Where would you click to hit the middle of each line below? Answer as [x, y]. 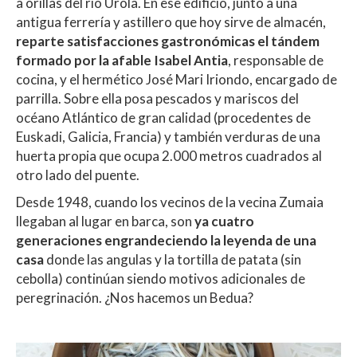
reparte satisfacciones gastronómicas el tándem [168, 41]
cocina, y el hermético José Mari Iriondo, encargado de [177, 80]
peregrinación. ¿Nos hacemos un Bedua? [135, 298]
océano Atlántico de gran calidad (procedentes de [163, 118]
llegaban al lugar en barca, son [105, 222]
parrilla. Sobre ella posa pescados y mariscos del [157, 99]
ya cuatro [224, 222]
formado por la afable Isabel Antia [122, 61]
